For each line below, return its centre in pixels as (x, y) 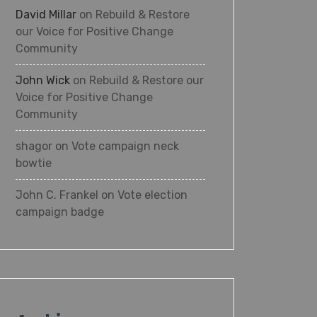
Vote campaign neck (125, 146)
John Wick (43, 80)
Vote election (152, 195)
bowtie (34, 163)
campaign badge (60, 212)
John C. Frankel (57, 195)
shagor (34, 146)
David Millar (46, 15)
